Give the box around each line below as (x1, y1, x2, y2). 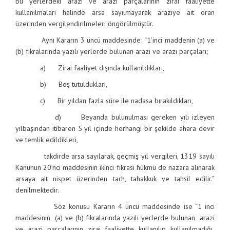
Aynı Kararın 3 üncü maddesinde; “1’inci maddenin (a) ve (15, 35, 215, 45)
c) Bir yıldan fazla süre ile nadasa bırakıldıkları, (15, 96, 193, 105)
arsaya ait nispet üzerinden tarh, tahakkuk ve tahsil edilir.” (15, 174, 215, 183)
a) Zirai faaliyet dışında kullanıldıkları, (15, 63, 164, 72)
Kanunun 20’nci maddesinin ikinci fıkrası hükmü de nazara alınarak (15, 163, 215, 172)
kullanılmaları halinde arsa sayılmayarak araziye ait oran (15, 8, 215, 17)
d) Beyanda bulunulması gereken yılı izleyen (15, 112, 215, 122)
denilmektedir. (15, 185, 59, 195)
